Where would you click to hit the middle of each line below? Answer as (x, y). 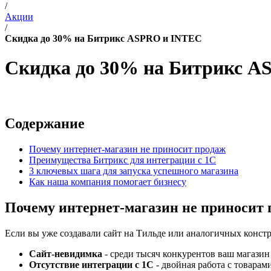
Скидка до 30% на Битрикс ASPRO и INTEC (103, 38)
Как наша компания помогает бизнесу (108, 181)
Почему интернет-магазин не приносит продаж (127, 149)
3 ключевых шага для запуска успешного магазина (134, 171)
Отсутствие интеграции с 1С (91, 264)
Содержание (45, 123)
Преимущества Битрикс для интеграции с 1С (122, 160)
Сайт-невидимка (66, 253)
